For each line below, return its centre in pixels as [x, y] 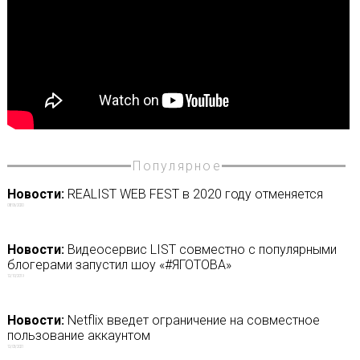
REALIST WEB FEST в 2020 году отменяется [193, 194]
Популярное [177, 166]
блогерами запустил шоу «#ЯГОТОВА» [119, 265]
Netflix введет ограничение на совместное [192, 321]
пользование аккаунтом [78, 336]
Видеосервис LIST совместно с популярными [200, 250]
